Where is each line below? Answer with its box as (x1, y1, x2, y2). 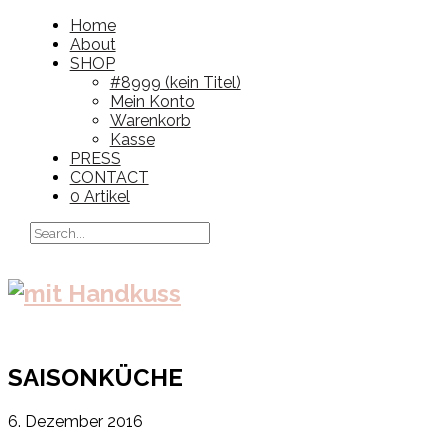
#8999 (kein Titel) (109, 73, 241, 92)
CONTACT (69, 168, 149, 187)
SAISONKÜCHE (8, 362, 183, 392)
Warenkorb (109, 111, 191, 130)
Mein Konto (109, 92, 195, 111)
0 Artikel (69, 187, 130, 206)
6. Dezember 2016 (8, 411, 143, 431)
